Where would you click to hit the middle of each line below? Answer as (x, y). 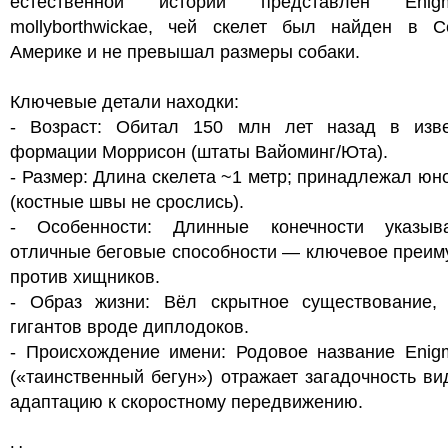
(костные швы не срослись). (127, 202)
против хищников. (85, 277)
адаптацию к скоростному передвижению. (186, 402)
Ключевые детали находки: (124, 102)
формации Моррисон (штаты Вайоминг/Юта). (199, 152)
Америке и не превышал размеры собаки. (185, 52)
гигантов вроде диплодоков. (129, 327)
